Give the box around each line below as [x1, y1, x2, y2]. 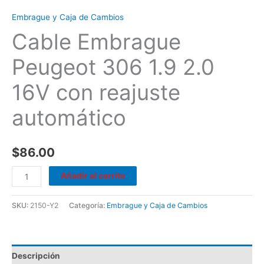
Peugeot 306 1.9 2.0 [12, 54, 214, 81]
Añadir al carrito [61, 171, 126, 181]
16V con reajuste [12, 80, 180, 106]
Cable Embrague [12, 29, 181, 55]
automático [12, 105, 126, 131]
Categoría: [69, 201, 107, 210]
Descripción [12, 250, 60, 260]
